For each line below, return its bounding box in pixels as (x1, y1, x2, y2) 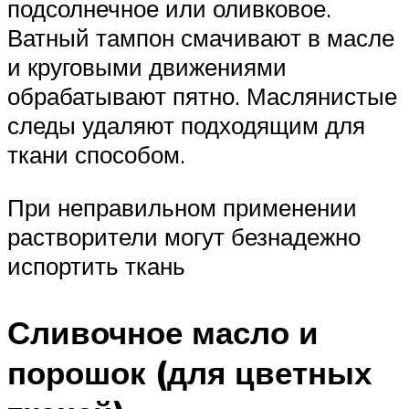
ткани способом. (7, 139, 185, 169)
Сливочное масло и (7, 311, 319, 352)
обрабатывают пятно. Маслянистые (7, 80, 397, 110)
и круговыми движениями (7, 51, 287, 81)
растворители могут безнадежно (7, 221, 361, 251)
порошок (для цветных (7, 351, 372, 393)
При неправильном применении (7, 192, 357, 222)
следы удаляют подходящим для (7, 110, 365, 140)
